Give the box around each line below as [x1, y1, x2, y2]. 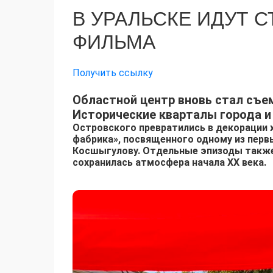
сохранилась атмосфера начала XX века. [73, 157, 266, 169]
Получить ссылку [73, 67, 153, 79]
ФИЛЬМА [73, 31, 155, 54]
